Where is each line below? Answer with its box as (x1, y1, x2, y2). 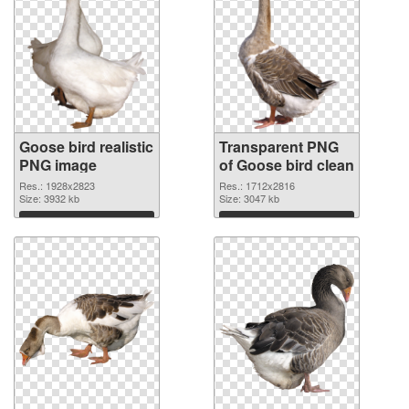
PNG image (19, 154, 97, 176)
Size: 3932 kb (19, 191, 79, 206)
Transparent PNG (219, 136, 339, 158)
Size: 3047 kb (219, 191, 279, 206)
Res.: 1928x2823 (19, 178, 95, 194)
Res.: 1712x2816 (219, 178, 295, 194)
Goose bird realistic (19, 136, 153, 158)
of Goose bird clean (219, 154, 354, 176)
